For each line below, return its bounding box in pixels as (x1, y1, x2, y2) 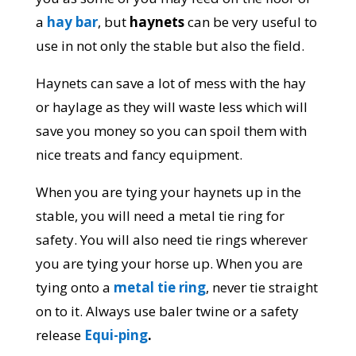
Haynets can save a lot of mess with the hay (35, 74, 306, 93)
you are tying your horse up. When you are (35, 254, 303, 273)
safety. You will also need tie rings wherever (35, 230, 308, 250)
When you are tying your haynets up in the (35, 183, 301, 202)
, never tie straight (205, 278, 318, 297)
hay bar (46, 13, 98, 32)
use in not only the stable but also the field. (35, 37, 304, 56)
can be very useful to (187, 13, 317, 32)
